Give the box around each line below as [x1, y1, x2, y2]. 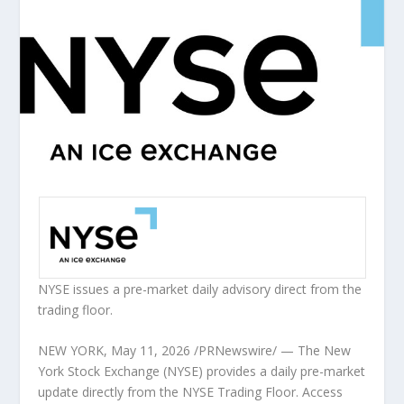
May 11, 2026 [111, 342, 191, 360]
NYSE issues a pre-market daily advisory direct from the [38, 280, 363, 298]
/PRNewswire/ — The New [190, 342, 352, 360]
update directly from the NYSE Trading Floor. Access [38, 383, 344, 401]
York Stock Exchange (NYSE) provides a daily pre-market [38, 363, 366, 381]
